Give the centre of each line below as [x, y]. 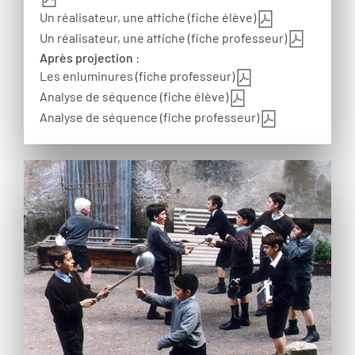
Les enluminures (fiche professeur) [137, 76]
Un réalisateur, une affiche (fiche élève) [148, 17]
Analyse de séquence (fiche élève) [134, 97]
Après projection [86, 58]
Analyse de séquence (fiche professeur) [149, 117]
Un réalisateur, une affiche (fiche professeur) [163, 37]
